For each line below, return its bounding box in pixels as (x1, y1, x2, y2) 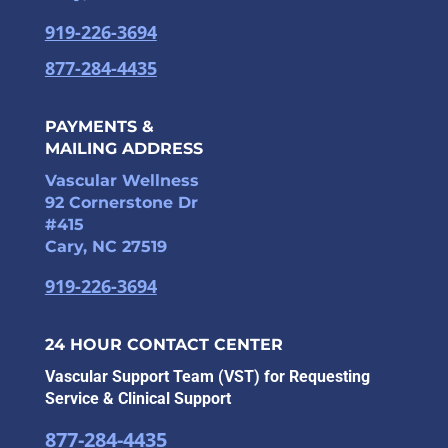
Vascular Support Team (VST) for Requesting (44, 367, 370, 387)
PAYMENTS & (44, 117, 154, 137)
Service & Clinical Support (44, 389, 231, 409)
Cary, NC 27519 (44, 237, 167, 257)
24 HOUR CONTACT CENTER (44, 335, 283, 355)
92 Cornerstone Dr (44, 193, 198, 213)
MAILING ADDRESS (44, 139, 203, 159)
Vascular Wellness (44, 171, 199, 191)
